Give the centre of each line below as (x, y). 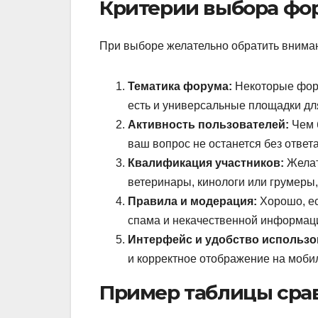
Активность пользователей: (208, 124)
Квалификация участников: (206, 163)
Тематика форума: (180, 86)
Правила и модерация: (192, 201)
